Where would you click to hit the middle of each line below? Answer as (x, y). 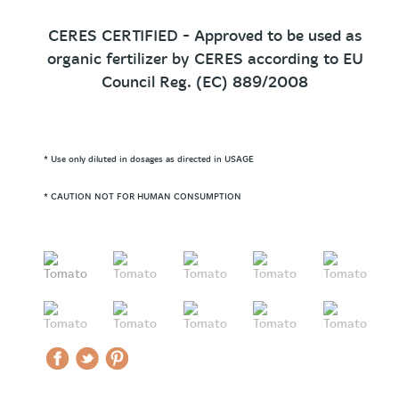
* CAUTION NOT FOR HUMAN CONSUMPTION (142, 197)
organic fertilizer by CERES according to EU (205, 59)
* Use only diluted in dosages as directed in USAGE (149, 159)
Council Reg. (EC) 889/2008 (205, 82)
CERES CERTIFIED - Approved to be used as (205, 36)
